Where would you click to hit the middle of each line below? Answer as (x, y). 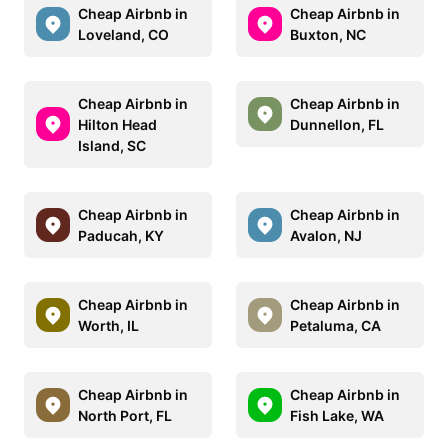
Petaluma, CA (335, 325)
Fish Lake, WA (337, 415)
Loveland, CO (123, 34)
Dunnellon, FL (337, 124)
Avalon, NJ (326, 235)
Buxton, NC (328, 34)
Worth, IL (108, 325)
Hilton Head (117, 124)
